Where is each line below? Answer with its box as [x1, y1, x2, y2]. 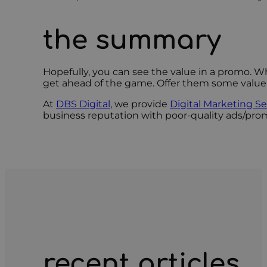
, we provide [110, 98, 170, 110]
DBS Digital [56, 98, 110, 110]
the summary [43, 25, 221, 55]
